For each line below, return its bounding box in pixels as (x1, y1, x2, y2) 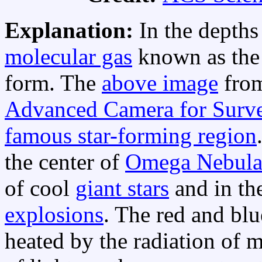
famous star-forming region (5, 123, 257, 149)
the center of (5, 149, 125, 175)
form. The (5, 70, 102, 96)
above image (102, 70, 218, 96)
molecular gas (5, 44, 132, 70)
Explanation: (5, 18, 139, 43)
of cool (5, 175, 75, 201)
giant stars (75, 175, 169, 201)
